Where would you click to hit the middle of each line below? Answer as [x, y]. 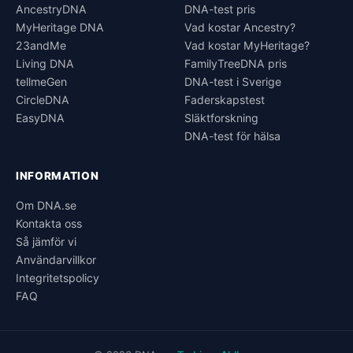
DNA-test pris [220, 9]
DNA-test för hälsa [232, 136]
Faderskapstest [225, 100]
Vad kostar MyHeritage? [247, 45]
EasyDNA [40, 118]
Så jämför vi [46, 242]
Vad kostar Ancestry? [240, 27]
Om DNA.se [46, 205]
